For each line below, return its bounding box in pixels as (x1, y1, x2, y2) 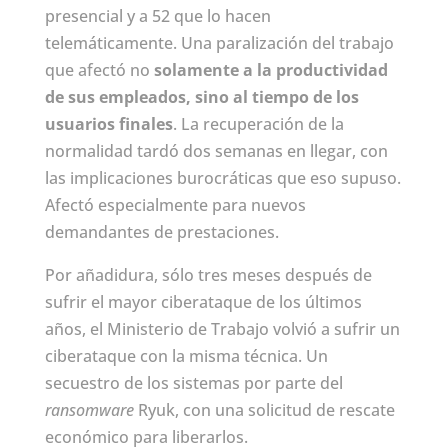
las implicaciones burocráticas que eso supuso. (44, 166, 401, 189)
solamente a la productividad (153, 58, 388, 81)
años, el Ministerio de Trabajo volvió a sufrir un (44, 317, 400, 340)
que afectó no (44, 58, 154, 81)
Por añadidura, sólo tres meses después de (44, 263, 372, 286)
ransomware (44, 398, 134, 421)
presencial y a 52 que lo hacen (44, 4, 271, 27)
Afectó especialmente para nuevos (44, 193, 306, 216)
